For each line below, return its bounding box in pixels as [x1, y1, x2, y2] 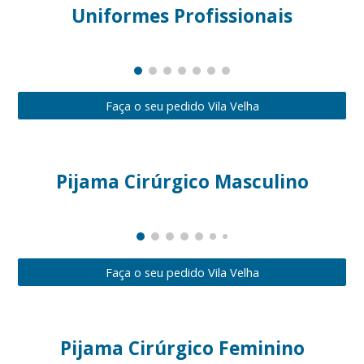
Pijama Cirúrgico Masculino [55, 169, 309, 194]
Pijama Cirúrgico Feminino [59, 335, 305, 361]
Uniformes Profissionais [71, 2, 292, 28]
